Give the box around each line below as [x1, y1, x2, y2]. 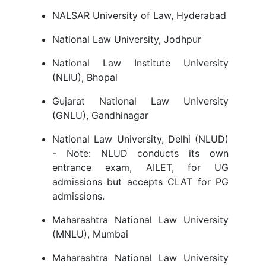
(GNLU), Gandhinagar [52, 109, 148, 122]
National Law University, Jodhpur [52, 33, 201, 46]
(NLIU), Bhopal [52, 71, 118, 84]
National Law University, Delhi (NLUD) [52, 133, 229, 145]
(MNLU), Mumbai [52, 228, 128, 240]
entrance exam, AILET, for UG [52, 161, 229, 174]
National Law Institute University [52, 57, 229, 69]
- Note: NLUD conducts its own [52, 147, 229, 160]
